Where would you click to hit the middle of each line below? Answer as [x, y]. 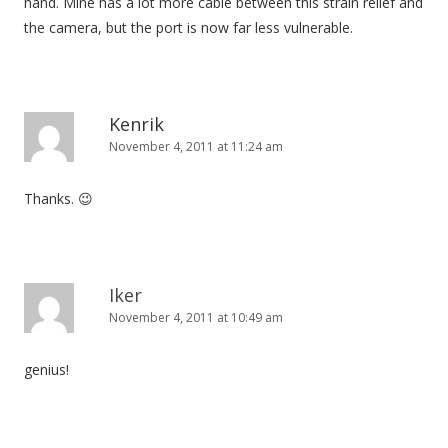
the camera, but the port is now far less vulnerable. [188, 27]
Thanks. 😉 [58, 198]
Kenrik [136, 124]
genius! [46, 369]
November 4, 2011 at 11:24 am [196, 146]
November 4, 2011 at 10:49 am [196, 317]
